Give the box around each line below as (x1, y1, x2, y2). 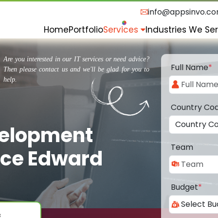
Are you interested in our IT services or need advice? (3, 55, 149, 63)
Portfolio (69, 23, 103, 36)
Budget (171, 182, 198, 193)
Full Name (171, 62, 208, 73)
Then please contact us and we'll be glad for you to (3, 66, 149, 73)
